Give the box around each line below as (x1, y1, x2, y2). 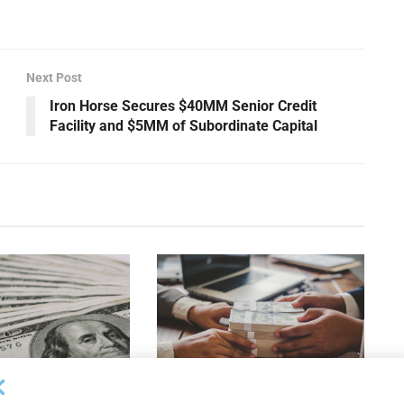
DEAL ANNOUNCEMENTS (170, 380, 301, 392)
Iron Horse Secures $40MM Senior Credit (50, 96, 317, 115)
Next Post (26, 69, 82, 85)
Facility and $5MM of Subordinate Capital (50, 116, 317, 134)
